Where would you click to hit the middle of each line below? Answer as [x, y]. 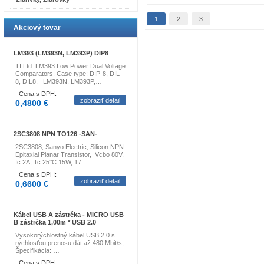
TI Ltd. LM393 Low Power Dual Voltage [70, 66]
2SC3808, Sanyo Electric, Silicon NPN [70, 147]
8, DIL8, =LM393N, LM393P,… [59, 81]
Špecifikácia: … [37, 250]
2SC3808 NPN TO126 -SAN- [55, 134]
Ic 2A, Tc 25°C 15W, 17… [52, 162]
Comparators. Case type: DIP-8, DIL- [69, 74]
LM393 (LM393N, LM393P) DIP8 [61, 53]
